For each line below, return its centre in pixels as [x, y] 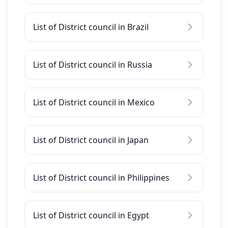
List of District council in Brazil [91, 27]
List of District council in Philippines [101, 178]
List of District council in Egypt [91, 215]
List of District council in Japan [91, 140]
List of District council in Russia [93, 65]
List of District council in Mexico [94, 102]
